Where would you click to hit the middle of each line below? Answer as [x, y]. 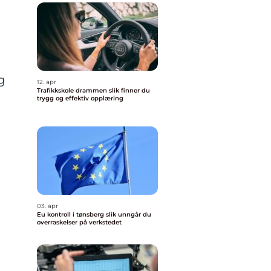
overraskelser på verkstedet [79, 222]
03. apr [47, 206]
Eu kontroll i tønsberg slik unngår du [71, 214]
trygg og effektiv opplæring [80, 98]
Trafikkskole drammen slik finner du [73, 90]
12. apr [47, 82]
